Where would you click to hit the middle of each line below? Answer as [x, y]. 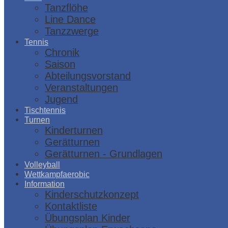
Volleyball [42, 165]
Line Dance [70, 20]
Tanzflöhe [66, 8]
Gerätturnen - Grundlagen [104, 154]
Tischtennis [45, 110]
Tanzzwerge [72, 31]
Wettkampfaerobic [57, 174]
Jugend [61, 99]
